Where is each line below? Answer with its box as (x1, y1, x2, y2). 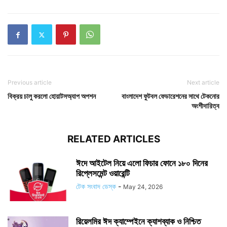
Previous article (8, 79, 52, 86)
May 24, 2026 (123, 183, 163, 191)
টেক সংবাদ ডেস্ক (76, 182, 116, 191)
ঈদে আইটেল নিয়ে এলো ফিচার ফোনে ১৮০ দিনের (76, 158, 208, 168)
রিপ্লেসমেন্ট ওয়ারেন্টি (76, 168, 130, 178)
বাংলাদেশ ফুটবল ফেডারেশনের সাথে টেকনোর (122, 92, 219, 100)
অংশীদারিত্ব (192, 101, 219, 110)
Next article (187, 79, 219, 86)
